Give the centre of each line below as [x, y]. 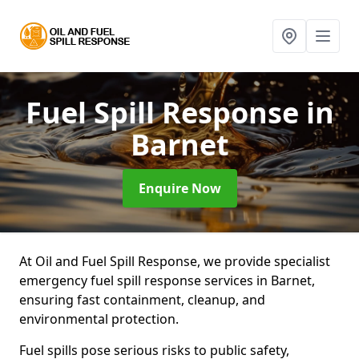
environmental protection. [99, 319]
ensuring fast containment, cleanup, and [142, 300]
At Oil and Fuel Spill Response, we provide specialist [175, 261]
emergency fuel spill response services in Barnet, [167, 280]
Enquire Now [179, 188]
